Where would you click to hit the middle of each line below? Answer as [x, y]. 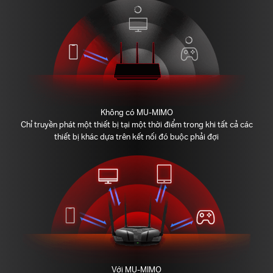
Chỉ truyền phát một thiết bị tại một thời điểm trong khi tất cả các [136, 124]
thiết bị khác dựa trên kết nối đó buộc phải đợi [136, 136]
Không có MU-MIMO [136, 112]
